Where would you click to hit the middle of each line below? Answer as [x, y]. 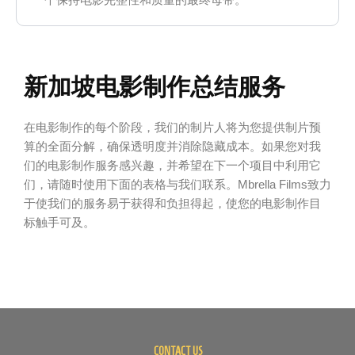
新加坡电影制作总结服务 [155, 87]
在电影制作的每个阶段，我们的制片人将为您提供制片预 [172, 128]
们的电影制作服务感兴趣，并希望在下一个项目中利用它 [172, 166]
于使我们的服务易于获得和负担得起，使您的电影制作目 [172, 204]
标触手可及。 [59, 223]
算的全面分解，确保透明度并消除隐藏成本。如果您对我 [172, 147]
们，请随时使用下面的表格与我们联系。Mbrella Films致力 [177, 185]
